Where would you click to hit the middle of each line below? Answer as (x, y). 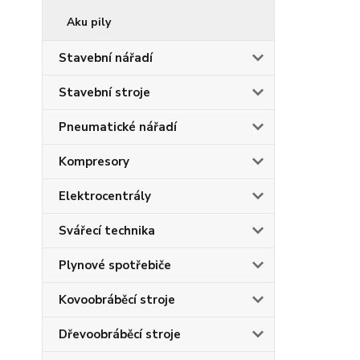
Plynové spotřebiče (115, 265)
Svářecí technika (107, 231)
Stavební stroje (104, 92)
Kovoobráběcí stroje (117, 300)
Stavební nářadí (106, 58)
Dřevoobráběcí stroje (120, 334)
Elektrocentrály (105, 196)
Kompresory (94, 162)
